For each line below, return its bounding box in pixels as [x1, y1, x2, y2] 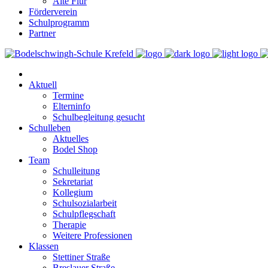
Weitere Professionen [53, 230, 132, 240]
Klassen [29, 241, 59, 251]
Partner [29, 28, 56, 38]
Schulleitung [53, 166, 100, 176]
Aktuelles [53, 133, 89, 144]
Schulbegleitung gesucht [53, 112, 145, 122]
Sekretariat [53, 176, 93, 187]
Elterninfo [53, 101, 90, 111]
